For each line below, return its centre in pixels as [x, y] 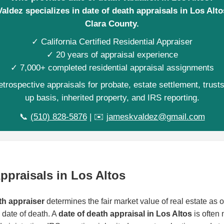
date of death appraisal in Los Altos [125, 213]
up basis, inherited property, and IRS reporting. [112, 98]
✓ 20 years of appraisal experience [112, 55]
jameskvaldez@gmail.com [155, 117]
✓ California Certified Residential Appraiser [112, 42]
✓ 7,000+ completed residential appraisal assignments [112, 68]
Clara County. [112, 24]
